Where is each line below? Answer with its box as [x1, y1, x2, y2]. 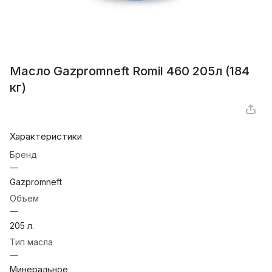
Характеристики [10, 131, 82, 143]
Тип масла [10, 237, 53, 248]
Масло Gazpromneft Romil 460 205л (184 [10, 64, 250, 79]
